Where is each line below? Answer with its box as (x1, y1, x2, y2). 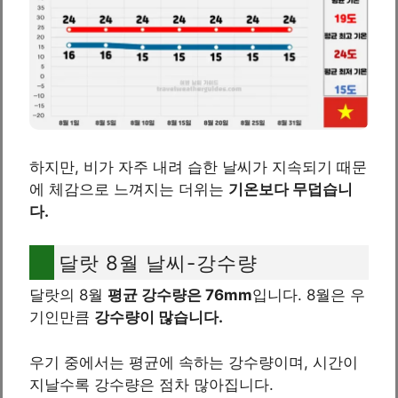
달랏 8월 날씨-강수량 (59, 251, 258, 275)
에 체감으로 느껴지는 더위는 (29, 179, 228, 198)
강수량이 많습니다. (94, 308, 223, 327)
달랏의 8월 (29, 286, 107, 305)
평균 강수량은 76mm (107, 286, 252, 305)
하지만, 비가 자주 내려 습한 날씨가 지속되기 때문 (29, 157, 367, 176)
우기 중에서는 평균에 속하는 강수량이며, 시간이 (29, 353, 358, 371)
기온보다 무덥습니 (228, 179, 353, 198)
